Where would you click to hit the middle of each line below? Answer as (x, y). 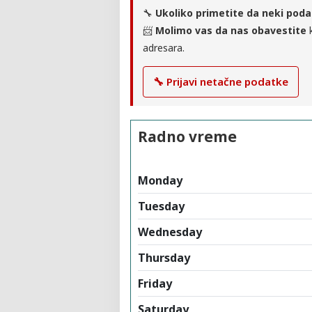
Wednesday (170, 232)
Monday (160, 180)
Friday (155, 283)
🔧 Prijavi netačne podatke (221, 81)
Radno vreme (187, 136)
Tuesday (161, 206)
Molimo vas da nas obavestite (231, 30)
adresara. (164, 47)
